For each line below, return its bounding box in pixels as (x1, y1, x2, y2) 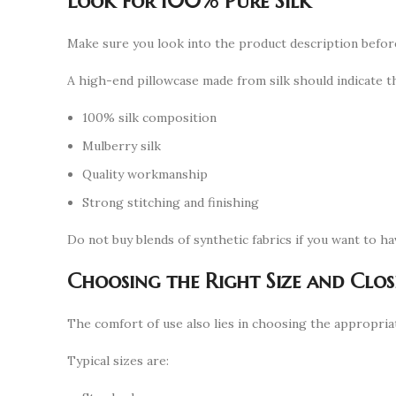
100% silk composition (82, 110, 217, 126)
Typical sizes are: (67, 353, 169, 369)
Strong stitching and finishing (82, 194, 259, 211)
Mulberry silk (82, 138, 161, 155)
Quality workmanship (82, 166, 208, 183)
